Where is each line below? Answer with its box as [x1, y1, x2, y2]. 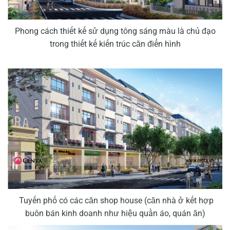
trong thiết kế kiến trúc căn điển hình [49, 39, 181, 49]
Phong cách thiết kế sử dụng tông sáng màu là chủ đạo [14, 26, 216, 36]
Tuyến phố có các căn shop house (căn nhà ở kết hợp [16, 196, 214, 206]
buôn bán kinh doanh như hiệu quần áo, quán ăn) [25, 208, 205, 219]
